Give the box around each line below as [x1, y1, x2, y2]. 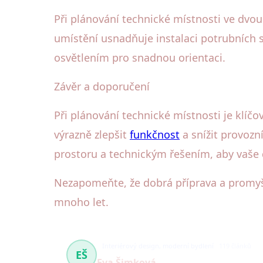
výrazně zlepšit [54, 127, 130, 142]
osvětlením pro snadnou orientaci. [54, 50, 225, 65]
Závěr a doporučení [54, 79, 150, 94]
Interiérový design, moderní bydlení [102, 241, 214, 251]
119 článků [219, 241, 251, 251]
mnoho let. [54, 195, 109, 210]
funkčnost [130, 127, 180, 142]
